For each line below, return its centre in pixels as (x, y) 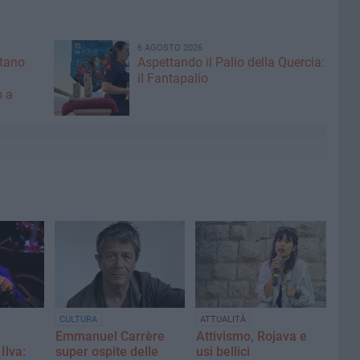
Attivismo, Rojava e (252, 337)
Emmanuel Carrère (110, 337)
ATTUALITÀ (223, 320)
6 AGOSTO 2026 (170, 48)
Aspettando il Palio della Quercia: (231, 62)
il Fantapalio (172, 78)
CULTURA (78, 320)
